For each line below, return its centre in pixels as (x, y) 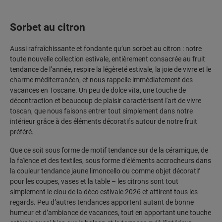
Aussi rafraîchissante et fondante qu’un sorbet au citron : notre (106, 48)
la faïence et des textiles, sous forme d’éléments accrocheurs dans (111, 160)
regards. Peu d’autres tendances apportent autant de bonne (102, 202)
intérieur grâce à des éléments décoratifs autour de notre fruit (104, 121)
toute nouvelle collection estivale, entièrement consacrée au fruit (108, 59)
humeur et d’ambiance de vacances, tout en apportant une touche (111, 212)
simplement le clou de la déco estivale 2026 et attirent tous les (104, 192)
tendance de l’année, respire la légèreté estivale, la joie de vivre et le (111, 69)
